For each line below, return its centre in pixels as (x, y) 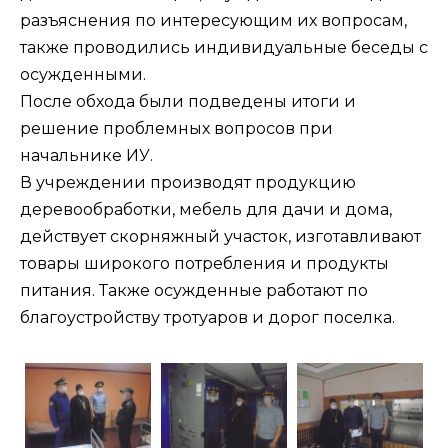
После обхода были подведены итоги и (188, 102)
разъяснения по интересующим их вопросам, (213, 21)
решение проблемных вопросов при (176, 129)
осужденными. (83, 75)
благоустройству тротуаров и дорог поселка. (207, 318)
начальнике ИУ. (86, 156)
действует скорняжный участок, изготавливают (220, 237)
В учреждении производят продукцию (188, 183)
